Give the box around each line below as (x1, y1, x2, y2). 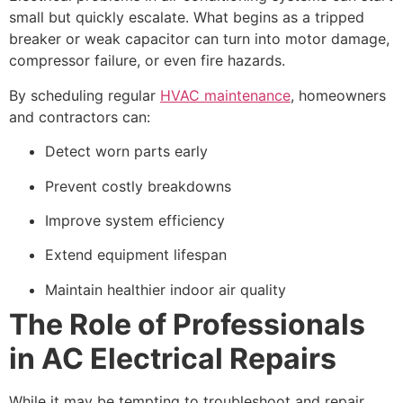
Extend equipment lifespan (45, 246, 227, 264)
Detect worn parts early (45, 142, 208, 161)
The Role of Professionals (9, 306, 365, 342)
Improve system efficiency (45, 211, 225, 230)
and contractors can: (9, 107, 150, 126)
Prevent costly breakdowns (45, 176, 231, 195)
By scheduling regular (9, 85, 160, 104)
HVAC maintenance (160, 85, 291, 104)
